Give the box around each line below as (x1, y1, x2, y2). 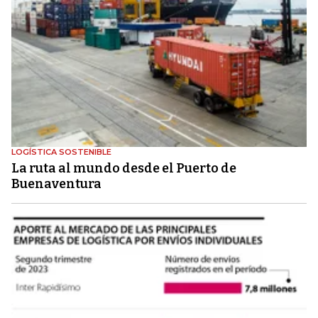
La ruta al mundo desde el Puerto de (11, 160, 236, 176)
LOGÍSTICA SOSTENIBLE (11, 146, 111, 157)
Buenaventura (11, 175, 102, 192)
